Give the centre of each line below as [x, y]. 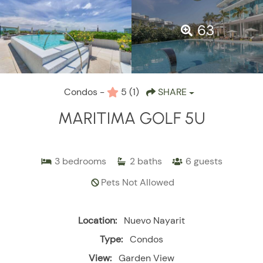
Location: [97, 221]
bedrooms [84, 161]
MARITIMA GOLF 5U [131, 118]
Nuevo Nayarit [154, 221]
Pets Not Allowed [137, 183]
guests [208, 161]
